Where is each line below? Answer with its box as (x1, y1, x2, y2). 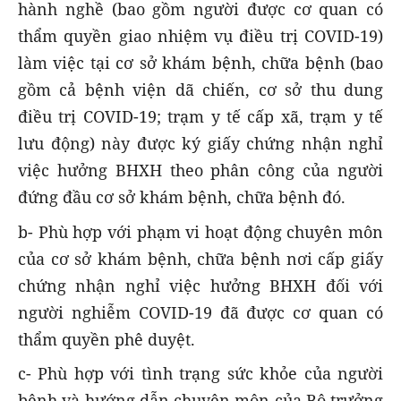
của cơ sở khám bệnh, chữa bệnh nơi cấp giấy (18, 247, 383, 269)
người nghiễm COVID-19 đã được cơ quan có (18, 301, 383, 323)
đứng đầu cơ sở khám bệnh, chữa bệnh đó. (18, 186, 346, 209)
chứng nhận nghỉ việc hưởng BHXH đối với (18, 274, 383, 296)
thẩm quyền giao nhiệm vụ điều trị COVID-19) (18, 25, 383, 47)
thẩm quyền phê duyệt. (18, 328, 195, 350)
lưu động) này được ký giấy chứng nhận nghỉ (18, 132, 383, 155)
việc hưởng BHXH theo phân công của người (18, 159, 383, 182)
